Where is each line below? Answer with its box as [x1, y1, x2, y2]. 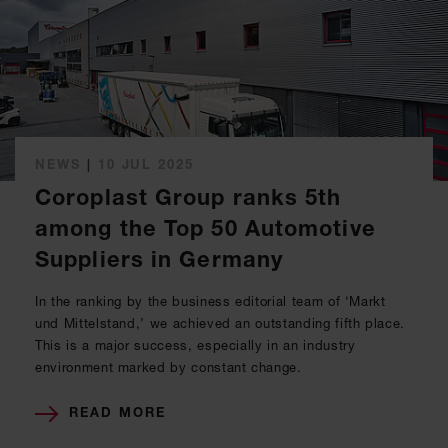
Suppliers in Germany [35, 245, 284, 273]
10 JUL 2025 [97, 155, 195, 172]
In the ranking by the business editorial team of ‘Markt [35, 292, 386, 309]
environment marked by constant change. [35, 358, 302, 375]
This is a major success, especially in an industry [35, 336, 356, 353]
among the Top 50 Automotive [35, 214, 376, 242]
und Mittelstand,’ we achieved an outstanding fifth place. [35, 314, 406, 331]
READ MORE [69, 403, 166, 420]
